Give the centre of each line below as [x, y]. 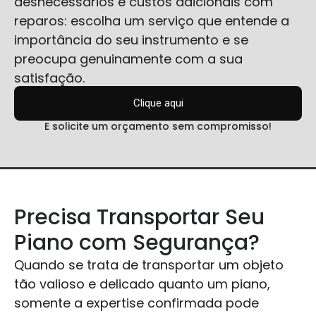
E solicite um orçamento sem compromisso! [158, 127]
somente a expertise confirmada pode [136, 303]
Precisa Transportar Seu [139, 218]
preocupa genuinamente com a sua [128, 59]
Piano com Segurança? [137, 243]
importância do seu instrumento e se [131, 39]
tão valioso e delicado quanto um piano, [142, 284]
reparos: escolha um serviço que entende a [152, 20]
